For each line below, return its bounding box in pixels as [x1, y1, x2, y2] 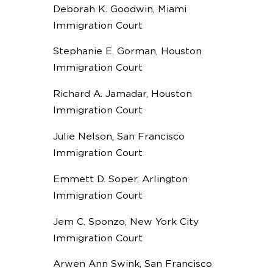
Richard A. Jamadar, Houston [52, 89, 192, 99]
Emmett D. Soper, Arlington [52, 174, 188, 184]
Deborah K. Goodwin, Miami [52, 4, 186, 14]
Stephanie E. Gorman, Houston [52, 46, 202, 57]
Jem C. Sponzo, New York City [52, 216, 199, 227]
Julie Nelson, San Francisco [52, 131, 185, 141]
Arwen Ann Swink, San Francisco [52, 259, 212, 269]
